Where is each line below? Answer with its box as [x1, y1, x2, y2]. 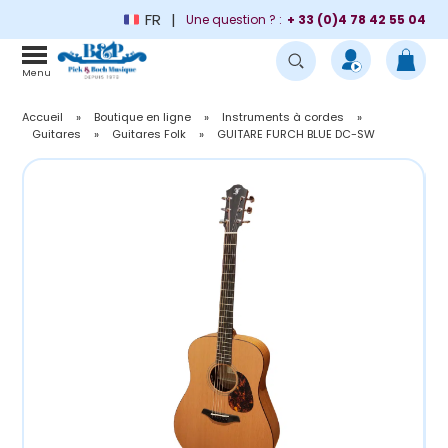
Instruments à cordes [222, 109, 345, 125]
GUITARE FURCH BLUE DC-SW [217, 126, 376, 142]
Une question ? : [185, 10, 282, 28]
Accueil [22, 109, 64, 125]
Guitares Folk [112, 126, 187, 142]
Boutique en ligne [94, 109, 192, 125]
